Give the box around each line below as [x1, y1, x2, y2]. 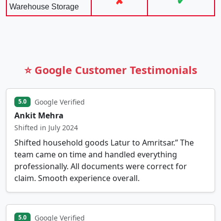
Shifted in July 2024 [14, 122, 78, 132]
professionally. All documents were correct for [14, 160, 187, 172]
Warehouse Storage [9, 2, 79, 11]
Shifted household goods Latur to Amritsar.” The [14, 137, 194, 148]
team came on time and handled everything [14, 148, 177, 160]
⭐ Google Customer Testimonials [24, 62, 197, 77]
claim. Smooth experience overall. [14, 172, 140, 184]
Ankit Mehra [14, 110, 64, 121]
